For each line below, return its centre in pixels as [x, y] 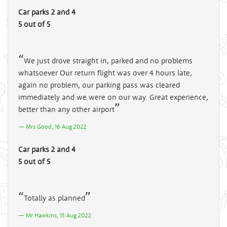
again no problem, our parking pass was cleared [99, 85]
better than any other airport [66, 109]
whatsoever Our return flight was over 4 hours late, [105, 72]
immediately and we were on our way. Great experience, [113, 97]
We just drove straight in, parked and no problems [108, 60]
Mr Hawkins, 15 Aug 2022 [59, 215]
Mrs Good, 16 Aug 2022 [56, 126]
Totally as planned [54, 198]
